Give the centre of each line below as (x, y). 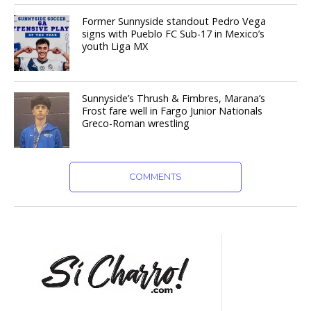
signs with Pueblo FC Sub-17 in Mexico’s (174, 34)
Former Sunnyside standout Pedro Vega (174, 22)
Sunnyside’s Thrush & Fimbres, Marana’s (174, 99)
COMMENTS (155, 177)
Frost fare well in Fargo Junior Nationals (173, 111)
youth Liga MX (115, 47)
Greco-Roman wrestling (136, 124)
